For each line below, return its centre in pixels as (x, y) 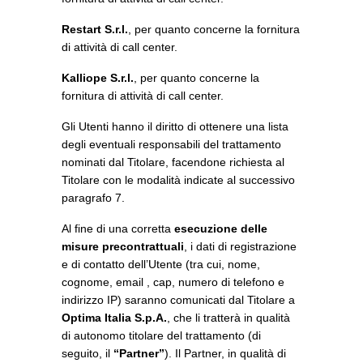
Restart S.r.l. (95, 29)
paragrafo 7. (93, 198)
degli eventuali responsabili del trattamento (171, 144)
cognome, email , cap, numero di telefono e (173, 282)
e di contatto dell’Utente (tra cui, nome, (161, 264)
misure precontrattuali (123, 246)
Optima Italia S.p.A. (114, 318)
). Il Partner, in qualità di (225, 353)
